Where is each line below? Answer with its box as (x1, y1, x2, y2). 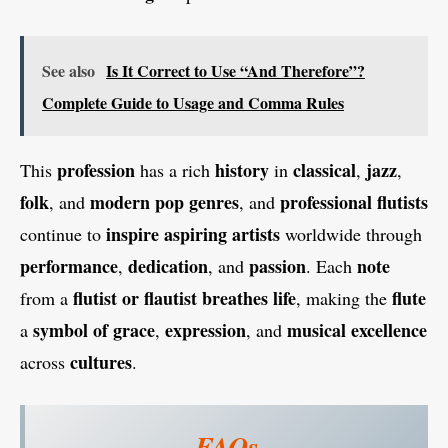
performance (20, 252, 118, 279)
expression (165, 316, 246, 343)
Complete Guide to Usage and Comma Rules (42, 90, 344, 114)
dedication (128, 252, 208, 279)
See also (42, 58, 95, 82)
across (20, 349, 70, 374)
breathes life (202, 284, 296, 311)
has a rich (135, 157, 215, 182)
